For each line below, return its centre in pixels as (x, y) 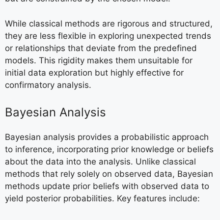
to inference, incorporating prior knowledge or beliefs (109, 150)
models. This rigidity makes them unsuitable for (99, 60)
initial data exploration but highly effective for (94, 72)
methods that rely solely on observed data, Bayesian (109, 174)
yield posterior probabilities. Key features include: (102, 199)
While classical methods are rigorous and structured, (109, 23)
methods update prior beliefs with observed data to (107, 186)
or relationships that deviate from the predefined (101, 48)
